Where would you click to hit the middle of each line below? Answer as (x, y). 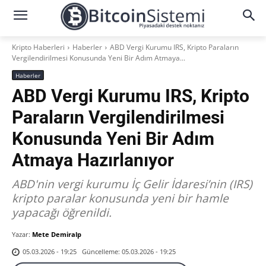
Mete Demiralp (57, 234)
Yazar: (21, 234)
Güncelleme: (101, 251)
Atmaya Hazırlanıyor (93, 160)
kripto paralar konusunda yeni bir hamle (120, 198)
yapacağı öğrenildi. (62, 213)
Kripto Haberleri (38, 47)
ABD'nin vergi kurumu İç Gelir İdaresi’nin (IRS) (132, 184)
